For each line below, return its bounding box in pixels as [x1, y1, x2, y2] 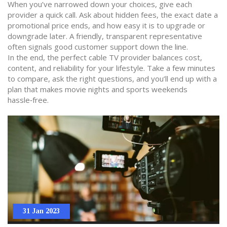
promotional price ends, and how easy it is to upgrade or [8, 20, 205, 30]
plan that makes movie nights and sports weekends [8, 84, 187, 94]
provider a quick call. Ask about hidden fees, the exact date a [8, 10, 218, 20]
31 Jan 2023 [23, 207, 60, 215]
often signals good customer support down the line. [8, 42, 188, 52]
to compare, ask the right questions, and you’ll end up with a [8, 73, 217, 84]
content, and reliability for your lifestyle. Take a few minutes [8, 63, 215, 73]
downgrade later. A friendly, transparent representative [8, 31, 202, 41]
